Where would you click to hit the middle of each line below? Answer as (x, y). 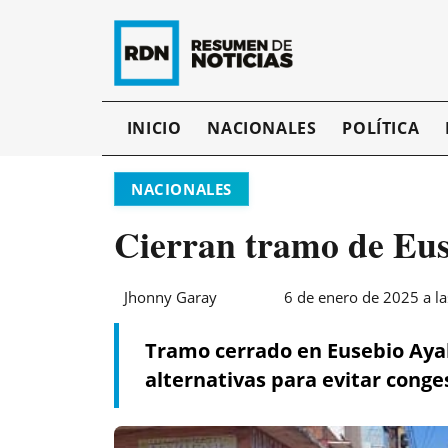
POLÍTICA (381, 128)
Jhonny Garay (170, 297)
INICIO (154, 128)
